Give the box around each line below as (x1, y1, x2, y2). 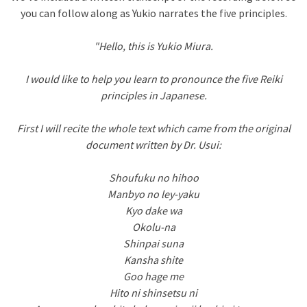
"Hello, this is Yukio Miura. (94, 39, 213, 53)
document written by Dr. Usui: (86, 138, 221, 151)
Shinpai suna (123, 236, 184, 250)
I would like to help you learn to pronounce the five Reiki (25, 72, 282, 86)
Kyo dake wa (125, 204, 182, 217)
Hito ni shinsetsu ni (110, 286, 197, 299)
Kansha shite (124, 253, 183, 267)
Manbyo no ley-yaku (108, 187, 199, 201)
